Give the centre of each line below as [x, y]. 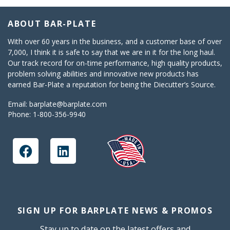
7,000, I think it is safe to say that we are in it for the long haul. [111, 52]
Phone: [20, 114]
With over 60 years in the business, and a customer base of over [115, 41]
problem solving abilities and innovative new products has [103, 73]
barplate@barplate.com [68, 104]
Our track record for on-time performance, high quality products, [115, 63]
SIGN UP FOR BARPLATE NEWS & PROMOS [115, 210]
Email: [18, 104]
